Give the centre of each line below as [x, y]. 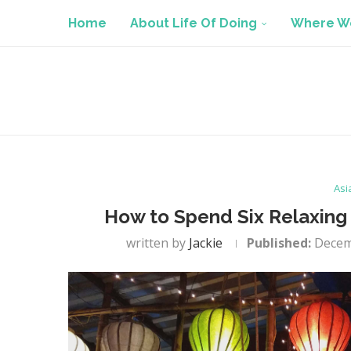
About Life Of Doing [194, 23]
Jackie [206, 243]
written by [158, 243]
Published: [279, 243]
